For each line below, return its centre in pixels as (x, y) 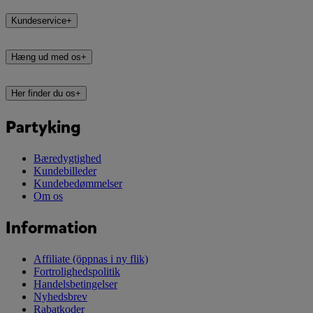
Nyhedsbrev (60, 296)
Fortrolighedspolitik (77, 271)
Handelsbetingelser (75, 284)
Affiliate (53, 259)
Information (51, 227)
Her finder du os (43, 94)
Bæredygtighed (67, 158)
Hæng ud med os (46, 57)
